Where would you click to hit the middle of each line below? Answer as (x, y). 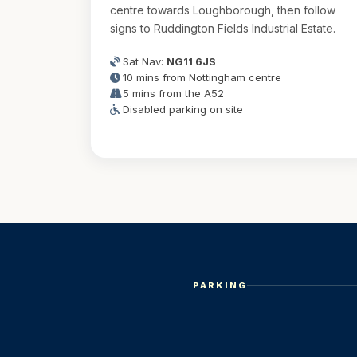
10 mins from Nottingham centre (202, 77)
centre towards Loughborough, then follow (223, 10)
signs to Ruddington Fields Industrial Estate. (223, 28)
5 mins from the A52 (173, 93)
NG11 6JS (191, 61)
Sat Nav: (145, 61)
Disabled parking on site (183, 109)
